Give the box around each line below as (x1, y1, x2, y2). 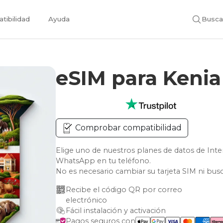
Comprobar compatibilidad (73, 123, 182, 132)
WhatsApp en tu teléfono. (56, 156, 151, 165)
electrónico (66, 196, 108, 205)
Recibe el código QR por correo (66, 185, 185, 194)
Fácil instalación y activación (66, 206, 166, 215)
